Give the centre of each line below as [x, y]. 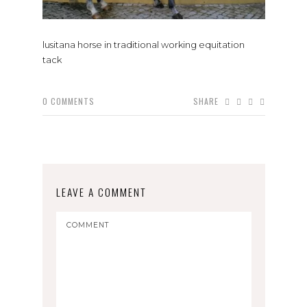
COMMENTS [72, 101]
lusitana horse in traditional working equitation [143, 44]
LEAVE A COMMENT [101, 192]
